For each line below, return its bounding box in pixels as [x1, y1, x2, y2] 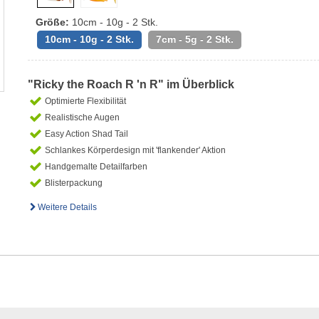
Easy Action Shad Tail [45, 129, 128, 139]
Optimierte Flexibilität [45, 96, 126, 106]
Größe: [36, 16, 69, 28]
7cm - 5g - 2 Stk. [156, 34, 234, 45]
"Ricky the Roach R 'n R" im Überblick [28, 78, 234, 90]
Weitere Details [38, 202, 98, 212]
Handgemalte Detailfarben [45, 162, 147, 172]
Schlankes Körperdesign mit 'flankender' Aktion [45, 145, 226, 155]
